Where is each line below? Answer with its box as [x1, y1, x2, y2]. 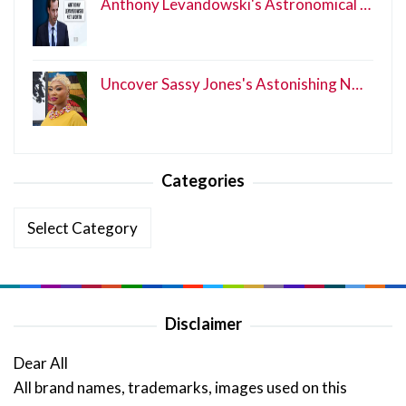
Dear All [14, 353, 68, 373]
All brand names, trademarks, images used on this [14, 378, 347, 398]
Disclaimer [164, 314, 242, 334]
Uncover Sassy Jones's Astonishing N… [101, 74, 362, 94]
